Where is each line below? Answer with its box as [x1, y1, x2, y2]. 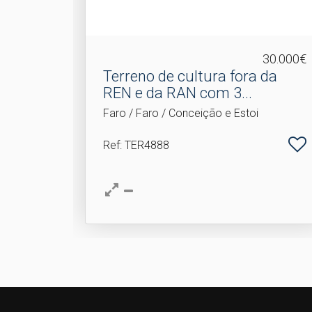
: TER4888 [119, 138, 169, 152]
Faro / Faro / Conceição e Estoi [102, 106, 258, 120]
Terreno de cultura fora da [102, 67, 277, 85]
